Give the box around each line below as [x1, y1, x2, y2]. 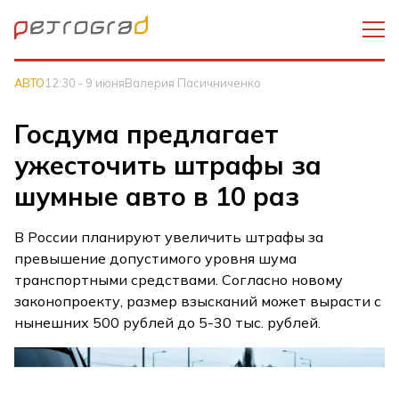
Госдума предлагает [14, 118, 280, 150]
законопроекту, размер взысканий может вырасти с [14, 292, 382, 310]
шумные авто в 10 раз [14, 180, 300, 212]
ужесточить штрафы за [14, 149, 322, 181]
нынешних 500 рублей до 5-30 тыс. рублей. [14, 313, 322, 331]
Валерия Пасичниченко [125, 76, 262, 90]
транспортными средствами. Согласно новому [14, 271, 344, 289]
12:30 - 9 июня [45, 76, 126, 90]
